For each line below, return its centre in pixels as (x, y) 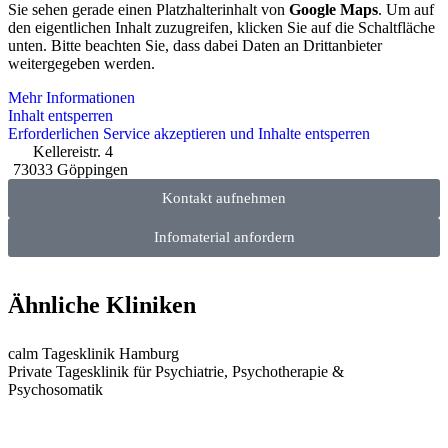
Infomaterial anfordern (224, 237)
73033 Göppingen (70, 169)
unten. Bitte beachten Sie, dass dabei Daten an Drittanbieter (195, 45)
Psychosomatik (55, 389)
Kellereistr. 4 (73, 151)
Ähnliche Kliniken (102, 305)
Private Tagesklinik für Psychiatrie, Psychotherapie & (176, 371)
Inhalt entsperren (60, 115)
